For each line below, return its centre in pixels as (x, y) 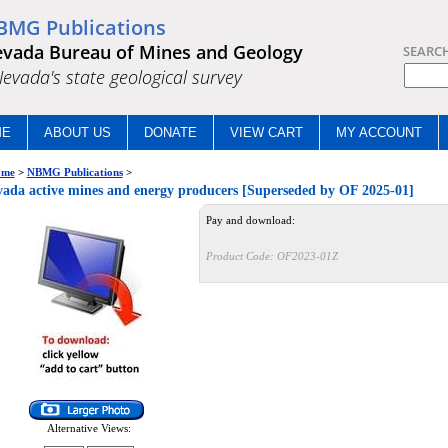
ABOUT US (77, 132)
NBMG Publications (74, 172)
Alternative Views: (89, 428)
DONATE (170, 132)
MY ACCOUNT (378, 132)
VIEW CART (266, 132)
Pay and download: (250, 220)
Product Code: (239, 256)
